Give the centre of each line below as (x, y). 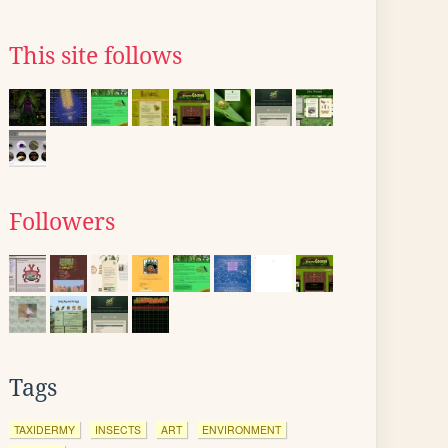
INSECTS (118, 429)
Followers (62, 222)
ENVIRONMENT (241, 429)
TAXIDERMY (44, 429)
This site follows (95, 56)
